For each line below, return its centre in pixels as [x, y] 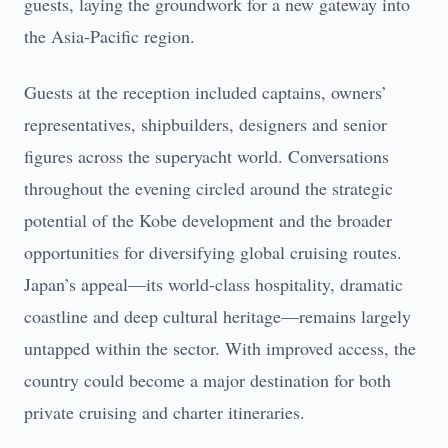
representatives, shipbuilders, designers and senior [205, 124]
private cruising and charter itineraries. [164, 412]
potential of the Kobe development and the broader [208, 220]
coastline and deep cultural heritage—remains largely [217, 316]
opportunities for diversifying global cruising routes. [213, 252]
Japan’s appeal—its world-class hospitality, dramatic [213, 284]
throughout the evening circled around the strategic [208, 188]
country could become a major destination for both [207, 380]
